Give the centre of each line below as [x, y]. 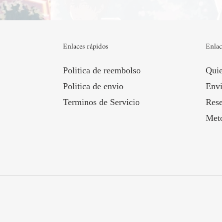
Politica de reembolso [102, 70]
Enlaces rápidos [85, 47]
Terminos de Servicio [101, 102]
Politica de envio [93, 86]
